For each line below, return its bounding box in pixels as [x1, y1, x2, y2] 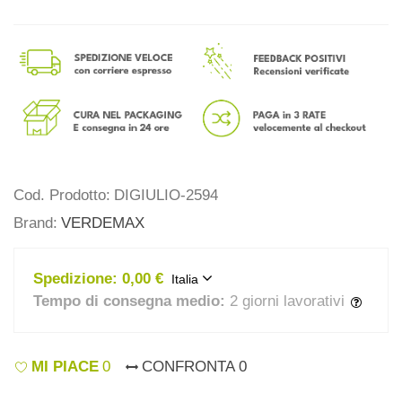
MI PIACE [31, 357, 99, 375]
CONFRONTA [142, 357, 235, 375]
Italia [171, 272, 199, 287]
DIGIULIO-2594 [114, 187, 218, 205]
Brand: [13, 214, 57, 232]
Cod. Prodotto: [13, 187, 110, 205]
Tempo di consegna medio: [33, 293, 226, 310]
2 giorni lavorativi [230, 293, 345, 310]
